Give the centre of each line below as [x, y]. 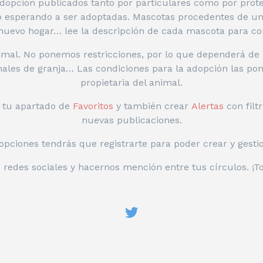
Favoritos [93, 106]
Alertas [207, 106]
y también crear [151, 106]
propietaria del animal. [131, 83]
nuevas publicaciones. [131, 120]
